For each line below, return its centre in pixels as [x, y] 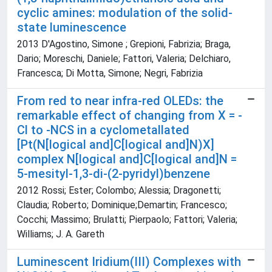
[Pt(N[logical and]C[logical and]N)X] [116, 145]
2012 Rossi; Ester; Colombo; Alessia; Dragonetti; [119, 191]
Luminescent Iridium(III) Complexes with [129, 262]
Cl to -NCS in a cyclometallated [103, 130]
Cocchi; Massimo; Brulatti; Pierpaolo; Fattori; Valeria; [127, 220]
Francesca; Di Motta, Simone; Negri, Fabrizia [110, 73]
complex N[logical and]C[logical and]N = [127, 159]
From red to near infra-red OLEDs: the [120, 101]
